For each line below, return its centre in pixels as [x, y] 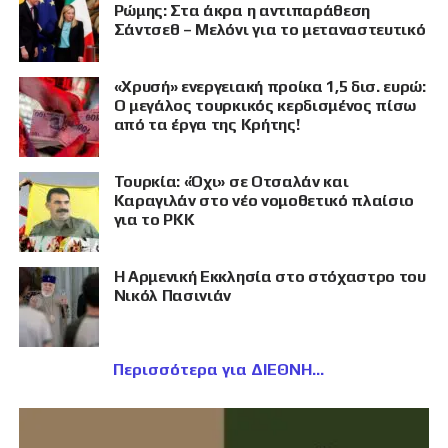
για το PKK [154, 220]
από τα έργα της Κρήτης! [206, 125]
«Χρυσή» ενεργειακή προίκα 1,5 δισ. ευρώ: [269, 87]
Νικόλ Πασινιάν [172, 296]
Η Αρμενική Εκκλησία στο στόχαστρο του [269, 277]
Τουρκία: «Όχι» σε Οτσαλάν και [231, 182]
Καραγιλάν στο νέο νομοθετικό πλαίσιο [264, 201]
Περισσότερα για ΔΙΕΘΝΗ [213, 370]
